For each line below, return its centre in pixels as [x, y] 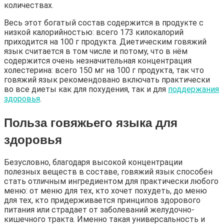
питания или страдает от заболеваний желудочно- [99, 210]
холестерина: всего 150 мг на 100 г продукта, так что [104, 70]
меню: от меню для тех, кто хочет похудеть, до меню [105, 191]
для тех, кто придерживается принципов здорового [102, 200]
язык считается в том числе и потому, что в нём [96, 51]
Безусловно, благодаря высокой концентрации [93, 162]
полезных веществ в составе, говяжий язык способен [108, 172]
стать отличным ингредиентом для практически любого [111, 181]
